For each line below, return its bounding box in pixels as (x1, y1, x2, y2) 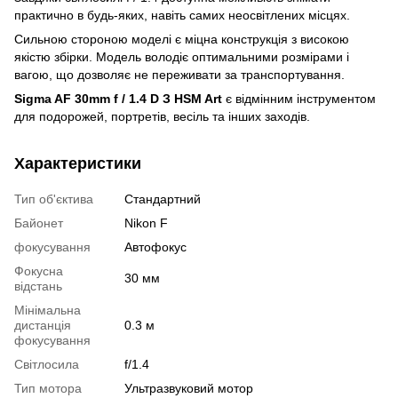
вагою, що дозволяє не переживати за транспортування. (14, 67, 345, 82)
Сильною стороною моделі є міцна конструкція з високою (14, 31, 349, 46)
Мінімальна (14, 302, 81, 317)
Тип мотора (14, 380, 82, 395)
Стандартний (124, 191, 201, 206)
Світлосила (14, 356, 79, 371)
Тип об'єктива (14, 191, 93, 206)
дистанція (14, 317, 71, 332)
